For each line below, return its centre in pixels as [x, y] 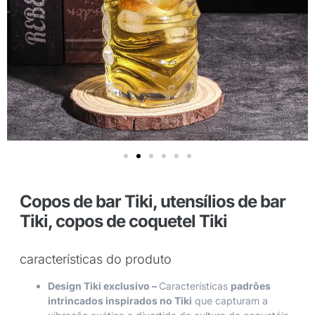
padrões [251, 285]
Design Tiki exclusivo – [103, 285]
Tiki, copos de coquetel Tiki [123, 221]
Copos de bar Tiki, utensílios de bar [153, 201]
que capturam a [230, 300]
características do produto [96, 259]
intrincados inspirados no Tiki [120, 300]
